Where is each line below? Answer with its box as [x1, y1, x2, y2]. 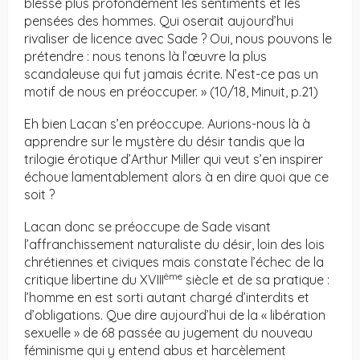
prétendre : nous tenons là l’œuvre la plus [24, 48, 267, 65]
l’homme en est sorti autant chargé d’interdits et [24, 289, 309, 306]
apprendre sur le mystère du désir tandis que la [24, 133, 305, 150]
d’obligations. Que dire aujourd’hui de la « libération [24, 307, 325, 324]
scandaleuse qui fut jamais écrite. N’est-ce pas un [24, 66, 318, 83]
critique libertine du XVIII [24, 272, 164, 288]
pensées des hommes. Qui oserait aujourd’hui [24, 13, 293, 30]
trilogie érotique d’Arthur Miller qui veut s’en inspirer [24, 151, 323, 168]
